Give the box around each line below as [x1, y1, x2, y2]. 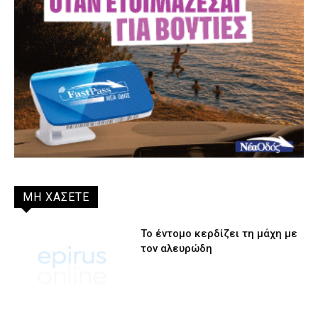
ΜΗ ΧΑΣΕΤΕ [23, 190, 89, 204]
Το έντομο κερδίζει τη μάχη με [141, 226, 298, 240]
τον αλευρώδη [141, 241, 213, 255]
